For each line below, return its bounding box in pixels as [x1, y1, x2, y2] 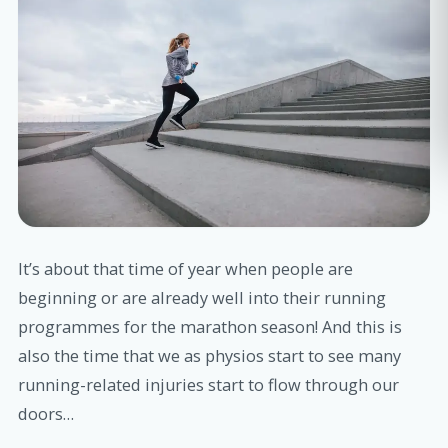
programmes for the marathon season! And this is [18, 316, 402, 338]
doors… [18, 403, 74, 425]
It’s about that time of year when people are [18, 258, 353, 280]
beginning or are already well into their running [18, 287, 386, 309]
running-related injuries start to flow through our [18, 374, 399, 396]
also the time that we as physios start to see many [18, 345, 401, 367]
